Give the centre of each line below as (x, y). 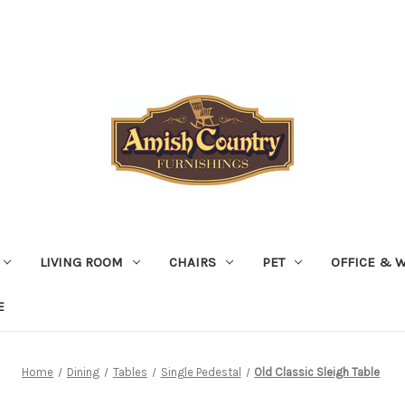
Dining (83, 372)
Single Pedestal (201, 372)
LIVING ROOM (81, 262)
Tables (130, 372)
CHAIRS (192, 262)
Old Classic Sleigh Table (317, 372)
